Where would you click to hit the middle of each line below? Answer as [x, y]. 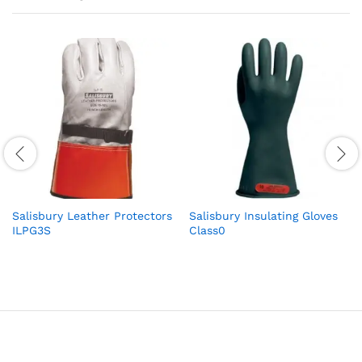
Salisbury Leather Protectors [92, 215]
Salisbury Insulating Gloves [263, 215]
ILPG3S [32, 230]
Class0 [207, 230]
